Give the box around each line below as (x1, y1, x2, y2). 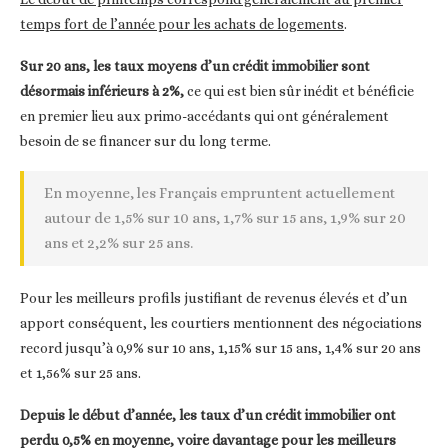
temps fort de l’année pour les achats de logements (20, 15, 344, 32)
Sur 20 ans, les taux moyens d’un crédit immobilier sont (20, 57, 370, 74)
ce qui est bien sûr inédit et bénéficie (184, 82, 414, 99)
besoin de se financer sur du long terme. (20, 132, 271, 149)
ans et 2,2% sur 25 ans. (44, 233, 193, 252)
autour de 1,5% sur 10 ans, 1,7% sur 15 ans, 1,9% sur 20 (44, 208, 406, 227)
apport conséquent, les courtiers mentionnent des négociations (20, 314, 422, 331)
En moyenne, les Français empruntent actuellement (44, 183, 395, 202)
